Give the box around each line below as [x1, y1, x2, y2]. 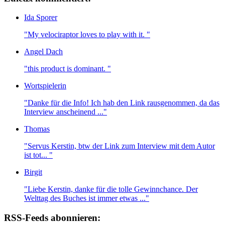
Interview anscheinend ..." [24, 107, 107, 117]
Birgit [24, 168, 42, 177]
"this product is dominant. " [24, 64, 111, 73]
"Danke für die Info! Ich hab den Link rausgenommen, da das [24, 98, 219, 107]
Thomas [24, 125, 50, 134]
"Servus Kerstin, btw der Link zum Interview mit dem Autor [24, 142, 215, 151]
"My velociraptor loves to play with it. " [24, 30, 150, 39]
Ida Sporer [24, 13, 57, 22]
